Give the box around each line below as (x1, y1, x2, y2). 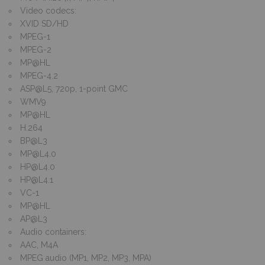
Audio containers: (20, 227, 86, 237)
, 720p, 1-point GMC (51, 83, 128, 93)
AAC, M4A (20, 240, 58, 250)
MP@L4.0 (20, 148, 56, 159)
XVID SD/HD (20, 18, 69, 28)
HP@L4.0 (20, 161, 55, 172)
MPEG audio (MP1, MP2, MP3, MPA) (20, 253, 151, 263)
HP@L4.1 (20, 174, 53, 185)
